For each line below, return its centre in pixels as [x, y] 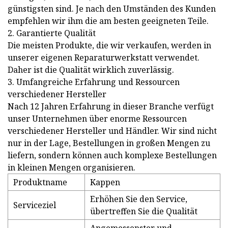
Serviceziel [35, 205]
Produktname [40, 182]
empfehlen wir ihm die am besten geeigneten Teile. [108, 21]
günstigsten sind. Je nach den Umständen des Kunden [112, 9]
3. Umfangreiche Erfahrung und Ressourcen [94, 82]
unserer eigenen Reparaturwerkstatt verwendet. [104, 58]
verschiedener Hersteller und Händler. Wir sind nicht [112, 131]
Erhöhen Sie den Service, [139, 199]
